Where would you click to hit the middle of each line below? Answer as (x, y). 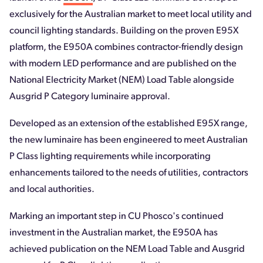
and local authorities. (52, 190)
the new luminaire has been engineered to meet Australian (129, 141)
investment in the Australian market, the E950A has (114, 233)
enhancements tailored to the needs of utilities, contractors (129, 173)
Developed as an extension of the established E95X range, (129, 124)
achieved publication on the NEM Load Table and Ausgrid (127, 250)
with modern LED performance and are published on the (123, 64)
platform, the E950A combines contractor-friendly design (126, 48)
